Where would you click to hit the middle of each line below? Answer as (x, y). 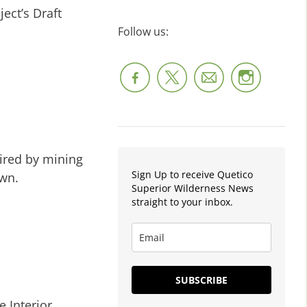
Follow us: (143, 31)
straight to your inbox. (182, 201)
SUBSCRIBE (201, 280)
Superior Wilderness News (193, 188)
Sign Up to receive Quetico (192, 174)
